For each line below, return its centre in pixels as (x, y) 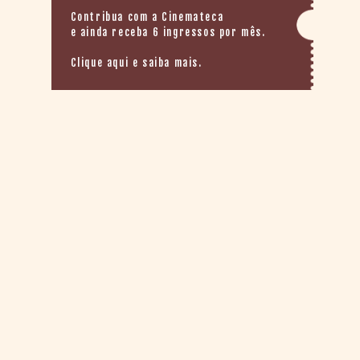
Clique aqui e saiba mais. (136, 63)
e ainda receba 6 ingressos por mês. (168, 32)
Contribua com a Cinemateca (147, 17)
